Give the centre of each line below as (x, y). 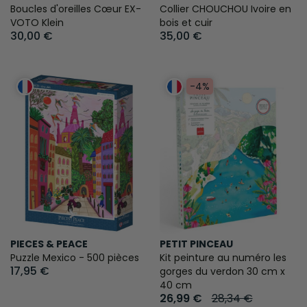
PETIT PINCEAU (196, 244)
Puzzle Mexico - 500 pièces (75, 258)
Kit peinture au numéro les (223, 258)
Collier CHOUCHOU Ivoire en (225, 9)
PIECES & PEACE (49, 244)
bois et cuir (186, 22)
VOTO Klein (37, 22)
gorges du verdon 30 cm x (222, 271)
